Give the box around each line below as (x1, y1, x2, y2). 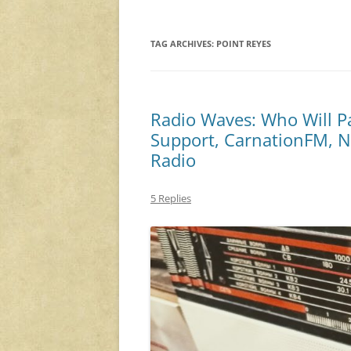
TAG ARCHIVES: (150, 38, 216, 50)
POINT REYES (216, 38, 271, 50)
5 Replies (150, 191, 191, 206)
